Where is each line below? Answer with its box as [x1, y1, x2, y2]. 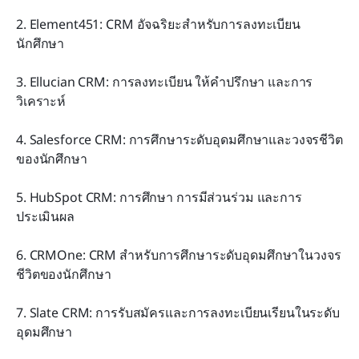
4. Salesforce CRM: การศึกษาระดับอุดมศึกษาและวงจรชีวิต [16, 130, 343, 148]
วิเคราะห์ [16, 91, 67, 110]
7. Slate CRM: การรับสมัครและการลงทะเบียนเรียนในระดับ [16, 303, 340, 321]
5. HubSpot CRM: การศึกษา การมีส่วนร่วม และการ [16, 188, 302, 206]
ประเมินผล [16, 207, 75, 225]
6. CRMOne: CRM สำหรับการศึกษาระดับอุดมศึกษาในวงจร [16, 245, 341, 264]
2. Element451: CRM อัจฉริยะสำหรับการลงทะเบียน [16, 14, 301, 33]
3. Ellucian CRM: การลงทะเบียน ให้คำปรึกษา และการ [16, 72, 313, 91]
